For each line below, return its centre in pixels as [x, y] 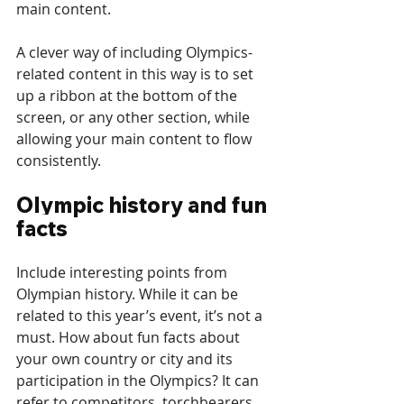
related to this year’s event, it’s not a [141, 316]
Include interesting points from [124, 273]
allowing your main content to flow [136, 139]
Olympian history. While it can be [129, 294]
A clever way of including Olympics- [134, 53]
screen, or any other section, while [135, 118]
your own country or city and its [126, 359]
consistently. [59, 161]
